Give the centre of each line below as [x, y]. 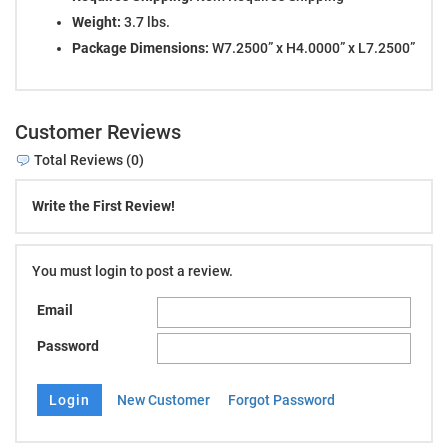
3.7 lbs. [145, 21]
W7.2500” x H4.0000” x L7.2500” [312, 47]
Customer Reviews [98, 131]
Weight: [96, 21]
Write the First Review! [103, 206]
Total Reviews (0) [87, 159]
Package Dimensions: [140, 47]
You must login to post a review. [132, 271]
